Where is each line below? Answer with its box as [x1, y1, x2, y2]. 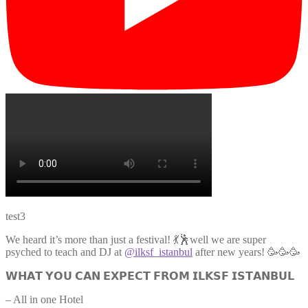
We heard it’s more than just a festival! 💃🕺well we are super [5, 233, 266, 245]
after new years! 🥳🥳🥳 [192, 245, 300, 258]
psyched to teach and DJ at [5, 245, 124, 258]
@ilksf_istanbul [124, 245, 192, 258]
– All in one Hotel [5, 293, 83, 305]
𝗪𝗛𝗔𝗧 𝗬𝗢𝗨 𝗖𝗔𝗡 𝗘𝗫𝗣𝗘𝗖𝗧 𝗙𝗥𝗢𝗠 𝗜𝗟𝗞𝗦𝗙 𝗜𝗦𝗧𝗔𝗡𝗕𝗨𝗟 [5, 269, 294, 282]
